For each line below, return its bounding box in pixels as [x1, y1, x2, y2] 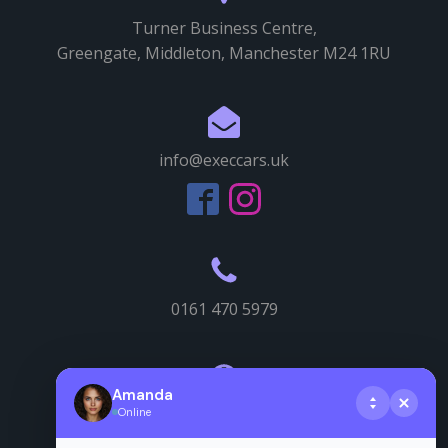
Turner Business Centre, [131, 17, 317, 40]
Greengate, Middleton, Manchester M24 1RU [57, 42, 391, 65]
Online [118, 404, 151, 419]
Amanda [112, 384, 173, 405]
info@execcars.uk [159, 149, 289, 172]
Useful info [182, 405, 266, 428]
